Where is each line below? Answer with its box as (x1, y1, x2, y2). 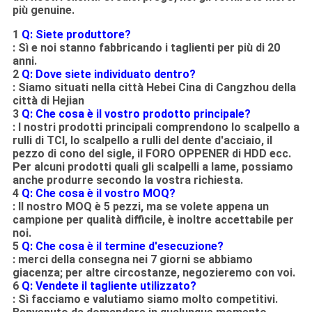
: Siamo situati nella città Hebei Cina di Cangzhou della (12, 81, 296, 95)
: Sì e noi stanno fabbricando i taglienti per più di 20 (12, 41, 280, 55)
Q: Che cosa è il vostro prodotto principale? (21, 107, 251, 121)
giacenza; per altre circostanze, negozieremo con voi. (12, 266, 295, 280)
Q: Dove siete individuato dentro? (21, 68, 196, 81)
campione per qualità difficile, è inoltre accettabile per (12, 213, 294, 227)
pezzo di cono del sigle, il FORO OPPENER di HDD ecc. (12, 147, 291, 161)
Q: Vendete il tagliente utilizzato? (21, 279, 196, 293)
